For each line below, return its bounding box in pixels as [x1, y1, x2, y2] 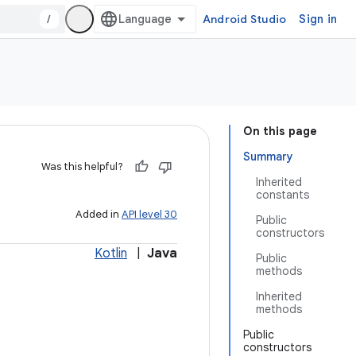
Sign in [299, 12, 337, 26]
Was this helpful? [41, 160, 123, 173]
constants [256, 188, 309, 202]
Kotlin [95, 246, 127, 261]
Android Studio [202, 12, 287, 26]
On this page [243, 124, 317, 138]
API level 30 [122, 207, 177, 221]
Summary [243, 149, 293, 164]
